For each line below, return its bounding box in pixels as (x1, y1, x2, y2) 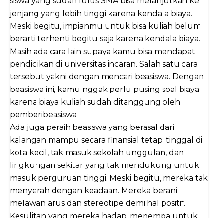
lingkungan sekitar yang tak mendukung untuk (10, 161, 199, 170)
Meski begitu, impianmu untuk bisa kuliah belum (10, 21, 201, 31)
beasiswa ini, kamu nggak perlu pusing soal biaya (10, 85, 199, 94)
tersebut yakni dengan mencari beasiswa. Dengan (10, 72, 204, 82)
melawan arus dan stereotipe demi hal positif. (10, 199, 185, 208)
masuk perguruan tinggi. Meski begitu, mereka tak (10, 173, 208, 183)
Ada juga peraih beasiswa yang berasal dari (10, 123, 174, 132)
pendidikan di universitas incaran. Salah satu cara (10, 59, 198, 69)
